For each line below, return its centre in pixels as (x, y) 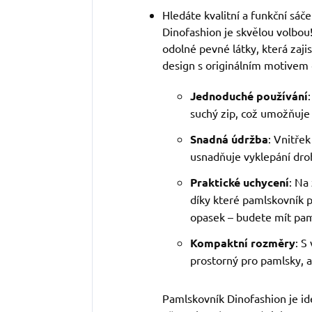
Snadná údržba (229, 139)
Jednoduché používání (249, 96)
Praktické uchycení (240, 182)
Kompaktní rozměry (243, 243)
